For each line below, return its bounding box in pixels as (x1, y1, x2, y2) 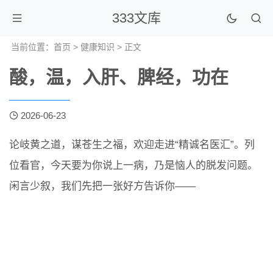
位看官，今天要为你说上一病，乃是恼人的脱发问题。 (9, 160, 258, 171)
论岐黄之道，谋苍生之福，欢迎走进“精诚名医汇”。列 (9, 139, 255, 151)
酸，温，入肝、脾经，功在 (9, 67, 229, 87)
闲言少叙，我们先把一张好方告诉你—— (9, 180, 196, 192)
